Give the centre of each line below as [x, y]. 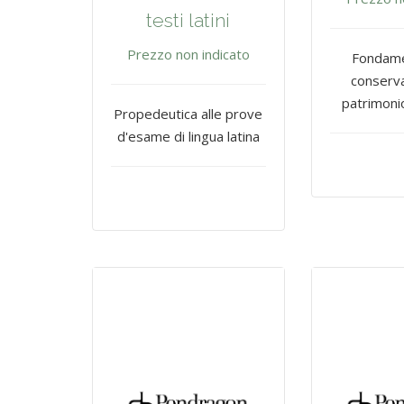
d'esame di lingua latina [188, 137]
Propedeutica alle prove [188, 114]
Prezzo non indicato [188, 55]
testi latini [188, 21]
